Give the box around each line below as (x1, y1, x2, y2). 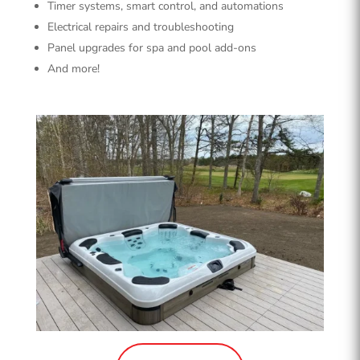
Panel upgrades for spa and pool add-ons (47, 40, 256, 56)
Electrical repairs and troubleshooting (47, 19, 234, 35)
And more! (47, 61, 100, 77)
